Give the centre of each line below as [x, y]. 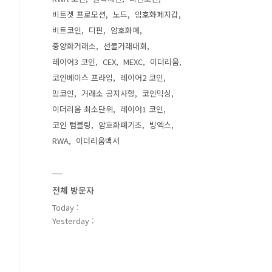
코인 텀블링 [72, 125]
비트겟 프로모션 [79, 14]
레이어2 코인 [142, 77]
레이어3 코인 [74, 62]
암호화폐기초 [120, 125]
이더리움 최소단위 [83, 109]
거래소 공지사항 [108, 93]
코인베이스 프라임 [83, 77]
